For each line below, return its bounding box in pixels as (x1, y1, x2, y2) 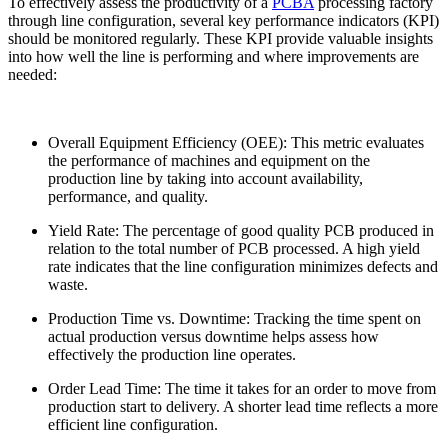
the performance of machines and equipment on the (48, 152, 370, 170)
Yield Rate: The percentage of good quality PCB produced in (48, 222, 434, 240)
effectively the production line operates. (48, 346, 296, 364)
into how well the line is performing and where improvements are (8, 48, 419, 66)
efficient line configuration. (48, 416, 218, 434)
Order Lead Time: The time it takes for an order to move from (48, 380, 436, 398)
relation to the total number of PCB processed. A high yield (48, 240, 420, 258)
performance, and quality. (48, 188, 208, 206)
